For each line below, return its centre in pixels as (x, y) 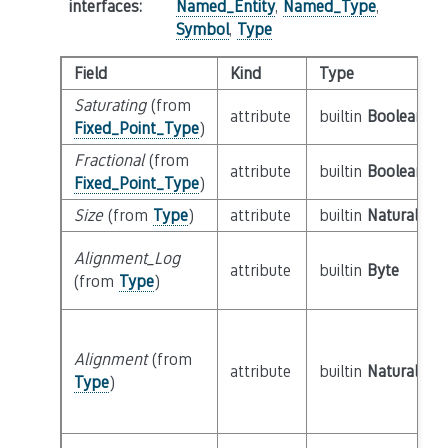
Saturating (109, 105)
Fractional (108, 160)
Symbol (202, 29)
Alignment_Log (126, 258)
